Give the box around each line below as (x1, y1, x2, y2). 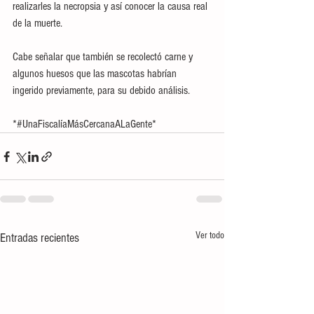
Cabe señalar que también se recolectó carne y (13, 50, 196, 63)
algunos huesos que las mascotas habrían (13, 67, 179, 80)
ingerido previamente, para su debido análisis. (13, 84, 190, 97)
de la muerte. (13, 17, 62, 29)
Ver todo (196, 230, 224, 241)
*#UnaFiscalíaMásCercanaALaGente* (13, 118, 156, 130)
